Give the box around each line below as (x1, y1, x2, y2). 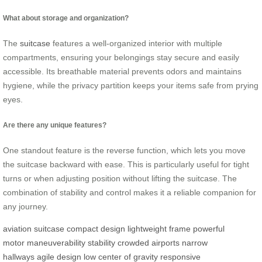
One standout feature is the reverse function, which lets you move (3, 145, 246, 155)
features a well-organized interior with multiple (50, 39, 222, 49)
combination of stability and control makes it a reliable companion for (3, 187, 256, 197)
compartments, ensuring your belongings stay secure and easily (3, 53, 239, 63)
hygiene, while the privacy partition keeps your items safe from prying (3, 81, 258, 91)
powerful (193, 223, 225, 233)
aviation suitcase (3, 223, 64, 233)
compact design (67, 223, 125, 233)
